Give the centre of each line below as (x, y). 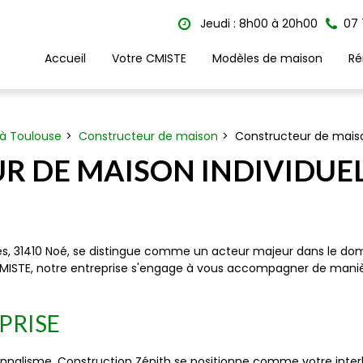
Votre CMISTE (149, 58)
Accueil (65, 58)
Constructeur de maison (148, 136)
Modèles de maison (267, 58)
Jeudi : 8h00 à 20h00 (257, 23)
